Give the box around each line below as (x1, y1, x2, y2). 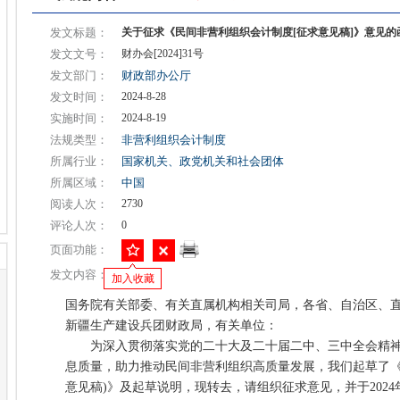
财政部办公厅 (121, 69, 191, 82)
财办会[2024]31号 (121, 47, 204, 60)
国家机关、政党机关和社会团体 (121, 154, 284, 168)
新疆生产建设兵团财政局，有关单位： (65, 319, 278, 332)
